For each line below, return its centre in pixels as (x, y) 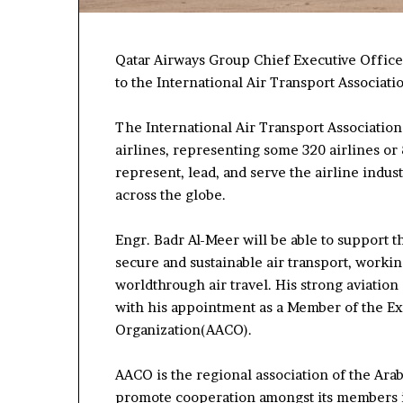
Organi (138, 329)
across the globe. (170, 194)
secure (137, 262)
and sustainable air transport (254, 262)
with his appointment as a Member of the (251, 307)
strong (320, 284)
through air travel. (212, 284)
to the (136, 82)
